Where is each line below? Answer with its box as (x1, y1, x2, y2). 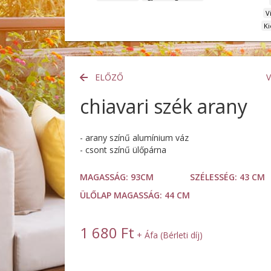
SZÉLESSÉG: (190, 171, 238, 183)
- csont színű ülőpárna (80, 144, 166, 156)
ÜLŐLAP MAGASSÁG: (80, 189, 162, 201)
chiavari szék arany (80, 93, 247, 120)
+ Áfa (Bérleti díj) (134, 229, 203, 241)
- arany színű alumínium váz (80, 132, 189, 144)
